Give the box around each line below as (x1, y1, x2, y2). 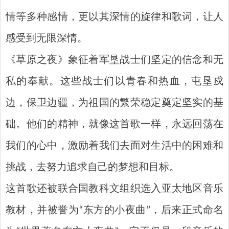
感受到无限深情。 (6, 34, 87, 44)
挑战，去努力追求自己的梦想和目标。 (6, 163, 179, 173)
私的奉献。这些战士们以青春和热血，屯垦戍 (6, 77, 223, 87)
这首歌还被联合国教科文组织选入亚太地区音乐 (6, 184, 223, 195)
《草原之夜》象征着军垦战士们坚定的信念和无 (6, 55, 223, 66)
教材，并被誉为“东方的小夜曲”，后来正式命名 (6, 205, 223, 216)
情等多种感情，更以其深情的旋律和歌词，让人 (6, 12, 223, 23)
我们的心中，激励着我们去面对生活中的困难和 (6, 141, 223, 152)
